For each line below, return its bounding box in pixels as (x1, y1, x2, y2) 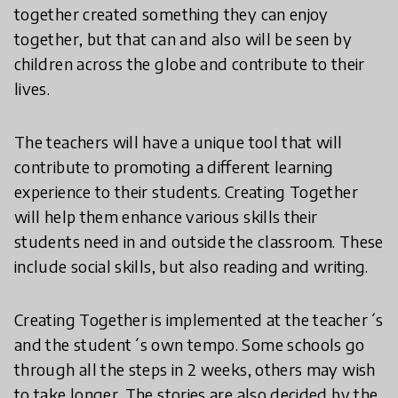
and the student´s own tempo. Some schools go (14, 334, 365, 355)
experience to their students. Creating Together (14, 181, 358, 203)
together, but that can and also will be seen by (14, 28, 352, 50)
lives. (14, 78, 51, 99)
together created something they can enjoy (14, 4, 329, 25)
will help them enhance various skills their (14, 206, 318, 227)
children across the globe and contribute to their (14, 53, 365, 75)
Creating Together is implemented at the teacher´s (14, 309, 384, 330)
